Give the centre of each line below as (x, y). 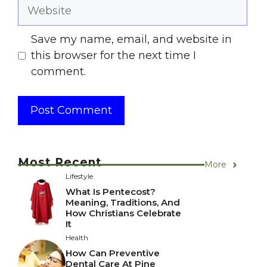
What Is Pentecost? (111, 192)
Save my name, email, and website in (131, 40)
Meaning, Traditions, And (123, 203)
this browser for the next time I (114, 56)
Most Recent (60, 163)
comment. (58, 72)
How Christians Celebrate (123, 213)
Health (77, 238)
